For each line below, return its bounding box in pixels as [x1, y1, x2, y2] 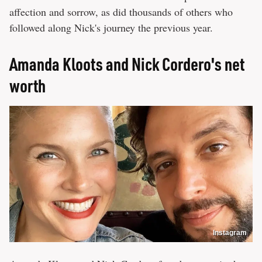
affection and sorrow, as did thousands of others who [9, 4, 233, 19]
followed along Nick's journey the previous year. [9, 20, 213, 35]
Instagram [213, 229, 247, 237]
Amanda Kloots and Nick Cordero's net [9, 52, 244, 75]
